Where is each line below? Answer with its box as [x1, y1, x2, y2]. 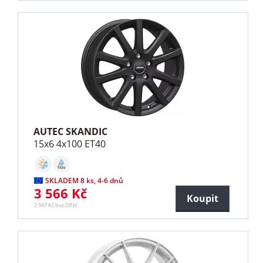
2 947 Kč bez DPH [34, 201, 77, 210]
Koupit [186, 192, 218, 205]
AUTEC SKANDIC [33, 125, 108, 139]
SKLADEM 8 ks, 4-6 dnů [45, 176, 124, 186]
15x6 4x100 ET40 [33, 137, 106, 151]
